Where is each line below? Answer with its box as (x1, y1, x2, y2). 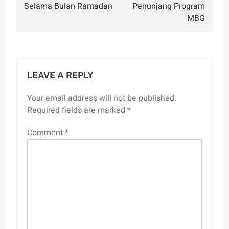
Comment (27, 126, 65, 139)
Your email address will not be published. (27, 91, 176, 104)
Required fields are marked (27, 104, 127, 117)
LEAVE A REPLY (27, 69, 94, 80)
